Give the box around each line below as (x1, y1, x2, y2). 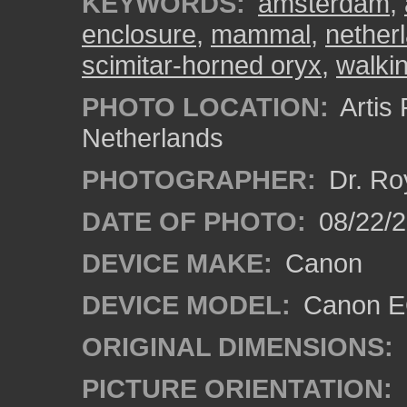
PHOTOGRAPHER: (82, 164, 316, 194)
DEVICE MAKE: (82, 248, 273, 278)
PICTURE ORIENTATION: (82, 373, 392, 403)
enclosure (82, 19, 196, 49)
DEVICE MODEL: (82, 290, 291, 320)
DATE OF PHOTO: (82, 206, 306, 236)
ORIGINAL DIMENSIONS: (82, 332, 393, 362)
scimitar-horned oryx (82, 50, 322, 80)
